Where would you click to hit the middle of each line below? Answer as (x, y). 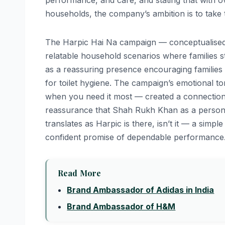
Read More (80, 173)
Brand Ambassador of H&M (121, 207)
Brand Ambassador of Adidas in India (141, 190)
